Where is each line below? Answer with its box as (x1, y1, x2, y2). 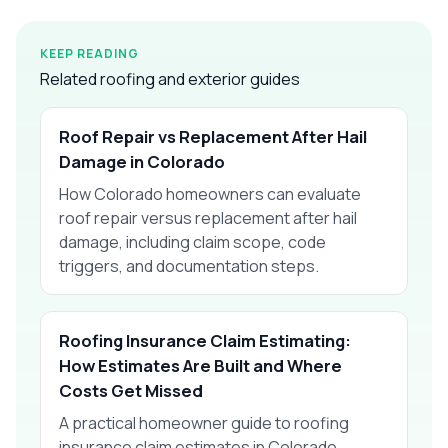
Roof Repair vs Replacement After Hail (59, 124, 367, 148)
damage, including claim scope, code (59, 230, 326, 253)
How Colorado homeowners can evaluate (59, 182, 361, 205)
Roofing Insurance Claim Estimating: (59, 328, 351, 352)
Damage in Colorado (59, 149, 225, 173)
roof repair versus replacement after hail (59, 206, 357, 229)
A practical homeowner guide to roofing (59, 411, 349, 434)
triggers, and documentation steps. (59, 254, 319, 277)
